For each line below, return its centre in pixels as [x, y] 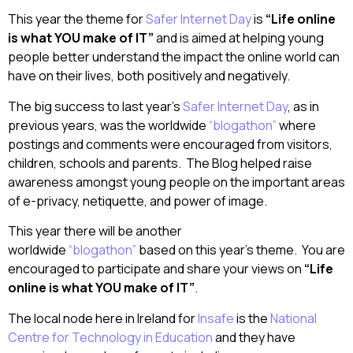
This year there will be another [95, 231]
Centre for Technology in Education [110, 337]
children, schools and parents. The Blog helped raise [160, 163]
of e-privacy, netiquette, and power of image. [137, 201]
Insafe [216, 318]
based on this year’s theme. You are [241, 250]
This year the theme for [77, 19]
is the [252, 318]
